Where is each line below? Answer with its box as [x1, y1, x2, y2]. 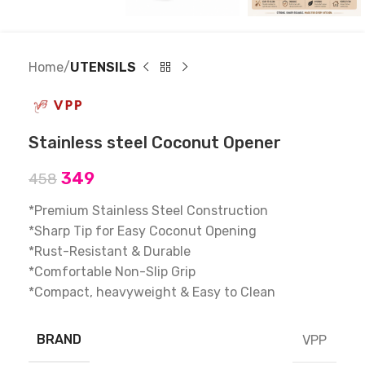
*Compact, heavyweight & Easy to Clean [29, 284, 275, 301]
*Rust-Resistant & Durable [29, 244, 191, 260]
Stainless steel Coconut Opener [29, 133, 281, 153]
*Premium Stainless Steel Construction [29, 203, 268, 219]
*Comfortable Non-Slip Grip [29, 264, 196, 280]
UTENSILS [70, 59, 136, 76]
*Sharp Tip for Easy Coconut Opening [29, 223, 257, 240]
